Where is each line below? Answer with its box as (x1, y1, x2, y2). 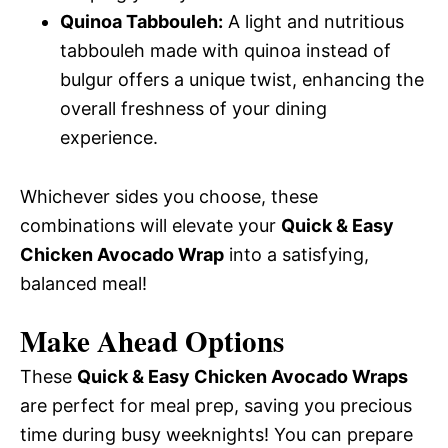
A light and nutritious (223, 11, 404, 32)
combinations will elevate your (20, 215, 281, 236)
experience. (60, 127, 158, 148)
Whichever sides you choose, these (20, 186, 318, 207)
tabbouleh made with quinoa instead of (60, 40, 391, 61)
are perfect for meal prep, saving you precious (20, 395, 412, 416)
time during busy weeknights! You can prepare (20, 424, 413, 445)
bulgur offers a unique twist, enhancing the (60, 69, 424, 90)
